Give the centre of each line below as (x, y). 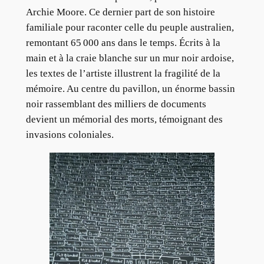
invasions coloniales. (70, 134)
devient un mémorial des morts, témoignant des (124, 119)
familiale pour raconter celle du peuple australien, (130, 27)
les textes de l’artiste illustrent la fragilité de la (123, 73)
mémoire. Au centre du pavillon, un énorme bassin (130, 88)
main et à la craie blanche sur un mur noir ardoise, (130, 58)
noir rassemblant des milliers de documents (116, 104)
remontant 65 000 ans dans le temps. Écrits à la (123, 42)
